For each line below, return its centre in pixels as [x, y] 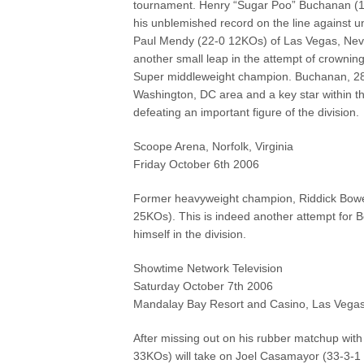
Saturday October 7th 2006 [204, 286]
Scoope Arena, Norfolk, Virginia [214, 146]
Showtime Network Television [208, 268]
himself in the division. [190, 234]
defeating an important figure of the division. [247, 112]
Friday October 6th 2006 [197, 164]
